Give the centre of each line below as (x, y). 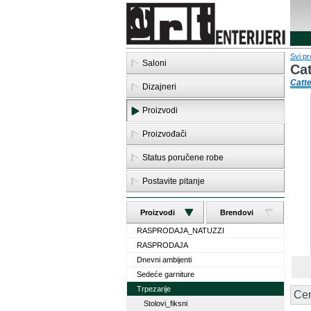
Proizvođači (165, 134)
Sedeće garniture (166, 274)
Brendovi (237, 212)
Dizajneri (159, 87)
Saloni (154, 63)
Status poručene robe (183, 158)
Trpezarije (154, 289)
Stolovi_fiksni (166, 303)
